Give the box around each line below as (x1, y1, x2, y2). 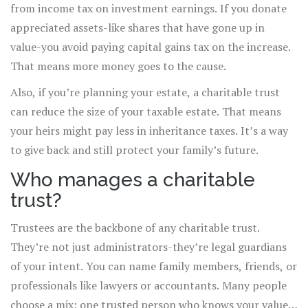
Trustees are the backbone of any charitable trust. (10, 220, 260, 236)
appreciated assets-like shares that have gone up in (10, 20, 265, 36)
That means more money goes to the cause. (10, 58, 226, 74)
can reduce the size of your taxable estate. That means (10, 104, 281, 120)
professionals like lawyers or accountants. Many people (10, 278, 287, 294)
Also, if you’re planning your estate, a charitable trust (10, 85, 280, 100)
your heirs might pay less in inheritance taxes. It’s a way (10, 123, 288, 139)
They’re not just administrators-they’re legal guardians (10, 239, 287, 255)
